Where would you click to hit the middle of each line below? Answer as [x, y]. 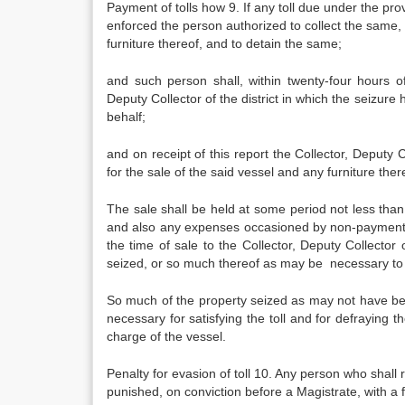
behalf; [126, 117]
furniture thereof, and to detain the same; [224, 43]
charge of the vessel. [166, 336]
